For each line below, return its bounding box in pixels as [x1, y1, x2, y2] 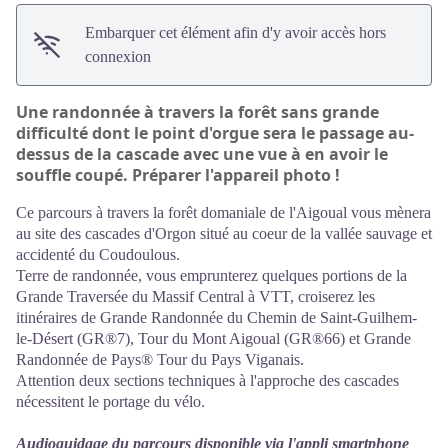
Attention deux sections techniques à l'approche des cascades [16, 372, 399, 389]
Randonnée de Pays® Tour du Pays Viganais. [16, 351, 304, 368]
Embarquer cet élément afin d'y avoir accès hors [85, 24, 387, 41]
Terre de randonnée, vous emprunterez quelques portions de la [16, 267, 407, 284]
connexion [85, 48, 152, 65]
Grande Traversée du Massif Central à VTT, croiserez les [16, 288, 375, 305]
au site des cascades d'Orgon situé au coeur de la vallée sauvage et [16, 225, 432, 242]
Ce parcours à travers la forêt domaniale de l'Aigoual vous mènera [16, 204, 431, 221]
